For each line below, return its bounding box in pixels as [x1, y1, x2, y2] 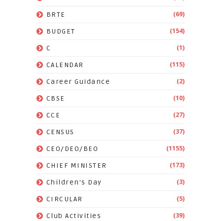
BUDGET [46, 27, 75, 36]
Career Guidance [46, 77, 110, 86]
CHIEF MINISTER [46, 161, 107, 170]
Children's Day [46, 178, 102, 187]
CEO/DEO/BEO [46, 145, 99, 153]
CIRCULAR [46, 195, 83, 204]
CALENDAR [46, 61, 84, 70]
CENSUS [46, 128, 74, 137]
